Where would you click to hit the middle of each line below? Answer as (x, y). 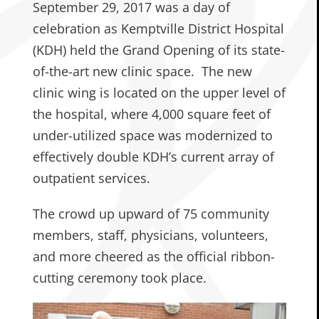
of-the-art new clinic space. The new (142, 71)
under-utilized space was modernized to (152, 135)
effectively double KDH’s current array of (153, 156)
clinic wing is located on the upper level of (159, 92)
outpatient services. (91, 178)
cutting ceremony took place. (119, 277)
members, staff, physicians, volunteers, (150, 235)
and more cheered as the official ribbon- (153, 256)
